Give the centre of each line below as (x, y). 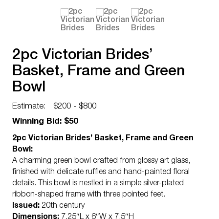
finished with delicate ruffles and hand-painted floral (101, 173)
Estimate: (29, 107)
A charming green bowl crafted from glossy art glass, (101, 161)
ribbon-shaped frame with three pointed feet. (89, 195)
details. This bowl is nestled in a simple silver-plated (98, 184)
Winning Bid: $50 (45, 122)
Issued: (26, 206)
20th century (62, 206)
